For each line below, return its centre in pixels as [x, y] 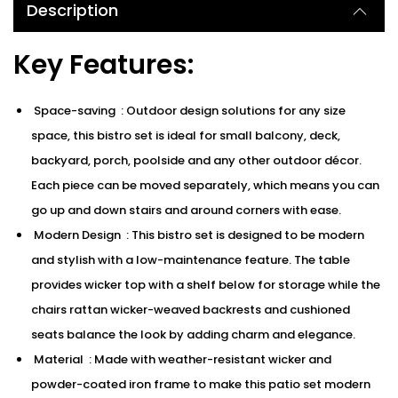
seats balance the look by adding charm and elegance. [193, 335]
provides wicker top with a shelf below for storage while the [206, 285]
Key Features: [103, 65]
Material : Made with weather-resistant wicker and [181, 360]
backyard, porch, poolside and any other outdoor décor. [196, 161]
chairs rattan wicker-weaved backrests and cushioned [191, 310]
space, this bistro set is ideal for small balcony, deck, [186, 136]
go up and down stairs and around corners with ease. [186, 211]
